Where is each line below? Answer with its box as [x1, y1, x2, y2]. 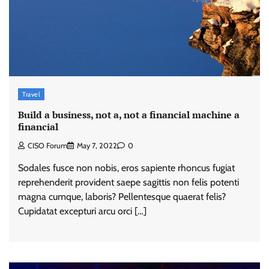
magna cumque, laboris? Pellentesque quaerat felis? [18, 190, 226, 202]
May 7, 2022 [77, 141, 117, 150]
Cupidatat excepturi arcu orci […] [18, 205, 147, 217]
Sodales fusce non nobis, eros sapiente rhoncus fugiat [18, 162, 235, 174]
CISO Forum [28, 141, 67, 150]
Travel [22, 90, 40, 99]
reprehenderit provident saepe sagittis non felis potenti [18, 176, 239, 188]
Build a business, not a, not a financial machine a [18, 107, 240, 121]
